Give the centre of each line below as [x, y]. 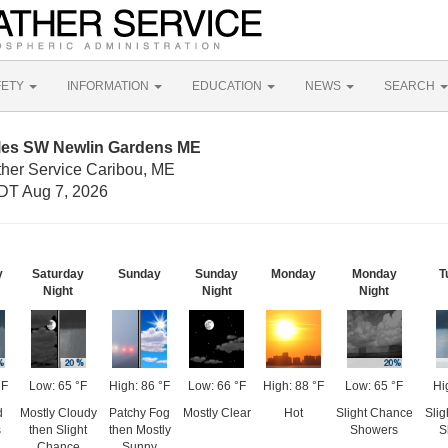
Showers [374, 430]
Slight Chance [374, 413]
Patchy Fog [139, 413]
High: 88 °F [293, 386]
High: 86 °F [139, 386]
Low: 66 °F [216, 386]
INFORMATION [109, 86]
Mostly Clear [216, 413]
